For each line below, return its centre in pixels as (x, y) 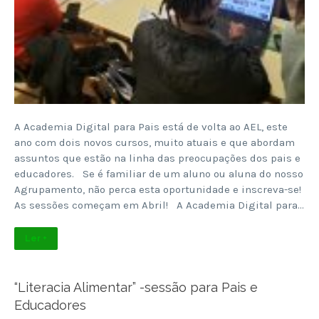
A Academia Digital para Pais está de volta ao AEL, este (151, 126)
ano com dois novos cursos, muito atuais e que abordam (155, 142)
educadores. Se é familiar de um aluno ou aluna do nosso (159, 173)
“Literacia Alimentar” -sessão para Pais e (136, 287)
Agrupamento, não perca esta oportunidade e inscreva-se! (158, 189)
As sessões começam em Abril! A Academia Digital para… (159, 205)
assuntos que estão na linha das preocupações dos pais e (157, 158)
